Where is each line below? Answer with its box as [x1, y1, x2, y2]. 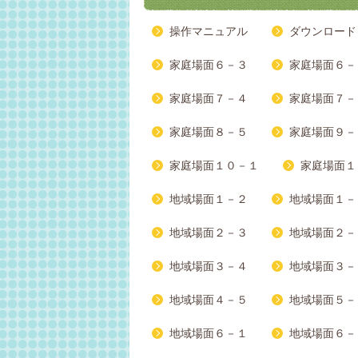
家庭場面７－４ [169, 92, 248, 105]
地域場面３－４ [169, 260, 248, 273]
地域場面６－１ [169, 327, 248, 340]
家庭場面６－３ [169, 58, 248, 72]
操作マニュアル [169, 25, 248, 38]
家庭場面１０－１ [169, 159, 259, 173]
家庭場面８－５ [169, 125, 248, 139]
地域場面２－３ [169, 226, 248, 240]
